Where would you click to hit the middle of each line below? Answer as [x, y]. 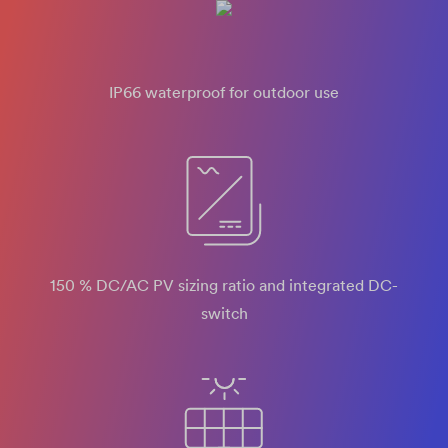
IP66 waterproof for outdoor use [224, 92]
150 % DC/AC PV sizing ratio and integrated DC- [224, 285]
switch [224, 313]
